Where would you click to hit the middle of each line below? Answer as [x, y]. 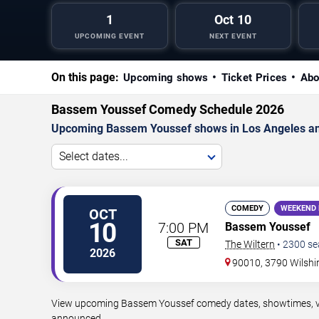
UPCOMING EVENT [109, 36]
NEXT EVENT [233, 36]
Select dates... [94, 156]
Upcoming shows [166, 77]
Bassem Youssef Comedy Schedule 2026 [168, 109]
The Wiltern [250, 244]
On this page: [85, 77]
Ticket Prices [254, 77]
